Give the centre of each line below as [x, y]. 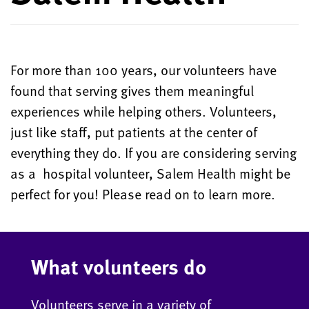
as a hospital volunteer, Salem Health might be [150, 173]
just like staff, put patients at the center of [134, 132]
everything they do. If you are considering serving [153, 153]
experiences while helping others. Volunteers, [143, 111]
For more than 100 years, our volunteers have [143, 70]
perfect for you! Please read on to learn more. [143, 194]
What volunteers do [119, 267]
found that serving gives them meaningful [132, 91]
